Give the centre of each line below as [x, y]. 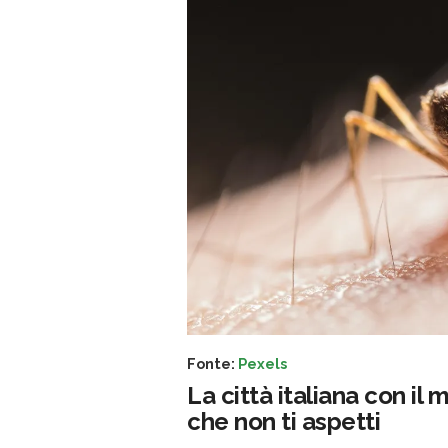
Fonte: [212, 364]
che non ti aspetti [284, 422]
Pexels [262, 364]
